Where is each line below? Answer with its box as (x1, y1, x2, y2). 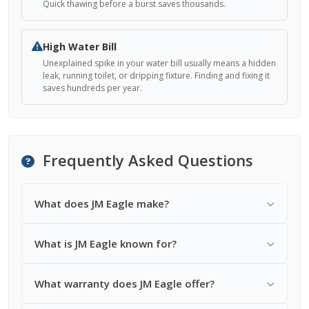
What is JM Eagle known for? (34, 237, 177, 250)
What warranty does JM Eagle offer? (34, 277, 215, 290)
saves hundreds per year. (43, 82, 142, 94)
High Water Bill (43, 40, 117, 53)
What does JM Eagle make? (34, 197, 169, 210)
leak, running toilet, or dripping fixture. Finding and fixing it (43, 70, 270, 81)
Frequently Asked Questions (39, 150, 253, 170)
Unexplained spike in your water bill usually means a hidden (43, 57, 276, 69)
